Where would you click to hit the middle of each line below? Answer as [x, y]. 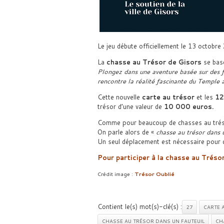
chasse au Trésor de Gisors [154, 62]
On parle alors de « [126, 132]
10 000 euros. [188, 107]
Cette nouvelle [119, 97]
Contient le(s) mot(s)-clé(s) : [139, 207]
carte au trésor [168, 97]
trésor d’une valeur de [130, 107]
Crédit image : [116, 174]
